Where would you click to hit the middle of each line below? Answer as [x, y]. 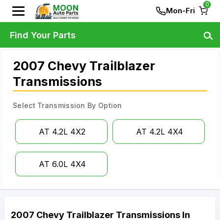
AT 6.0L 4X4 [62, 164]
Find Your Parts [43, 35]
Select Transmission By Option [68, 105]
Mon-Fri [180, 11]
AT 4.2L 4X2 [62, 132]
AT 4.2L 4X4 [159, 132]
